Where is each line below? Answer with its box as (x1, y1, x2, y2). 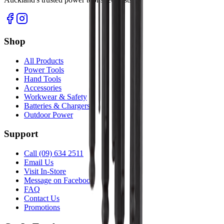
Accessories (24, 83, 61, 92)
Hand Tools (24, 74, 61, 83)
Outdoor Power (24, 110, 73, 119)
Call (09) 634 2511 (24, 149, 83, 158)
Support (4, 128, 38, 139)
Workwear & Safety (24, 92, 87, 101)
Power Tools (24, 65, 64, 74)
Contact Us (24, 194, 59, 203)
